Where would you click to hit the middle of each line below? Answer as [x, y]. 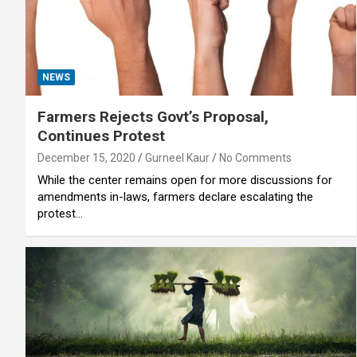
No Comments [255, 157]
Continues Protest [101, 135]
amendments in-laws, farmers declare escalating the [175, 196]
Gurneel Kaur [177, 157]
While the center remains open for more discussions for [185, 180]
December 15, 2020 [86, 157]
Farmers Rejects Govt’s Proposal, [153, 116]
